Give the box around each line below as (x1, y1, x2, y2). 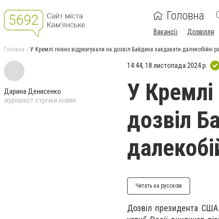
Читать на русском (135, 182, 182, 189)
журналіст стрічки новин (4, 96, 76, 105)
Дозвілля (187, 28, 214, 36)
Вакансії (153, 28, 177, 36)
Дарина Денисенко (4, 87, 61, 96)
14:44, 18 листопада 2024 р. (127, 61, 207, 70)
